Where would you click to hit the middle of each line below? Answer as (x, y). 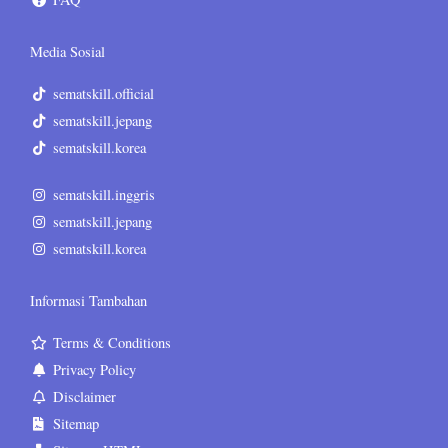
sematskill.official (103, 94)
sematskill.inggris (103, 195)
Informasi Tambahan (88, 301)
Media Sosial (67, 52)
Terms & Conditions (111, 343)
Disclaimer (84, 397)
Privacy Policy (94, 370)
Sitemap (75, 424)
